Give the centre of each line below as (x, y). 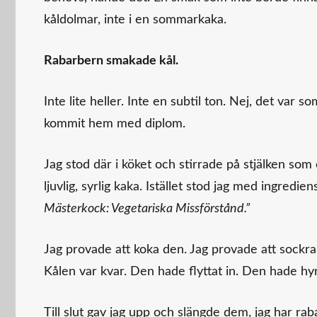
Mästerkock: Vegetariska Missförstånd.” (147, 208)
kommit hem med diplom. (115, 123)
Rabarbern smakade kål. (111, 60)
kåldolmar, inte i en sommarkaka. (135, 19)
